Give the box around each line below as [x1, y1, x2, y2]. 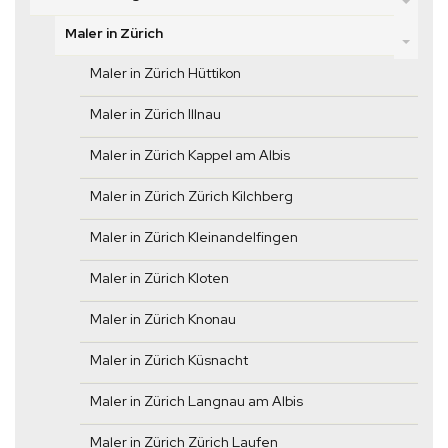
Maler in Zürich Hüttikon [90, 64, 241, 83]
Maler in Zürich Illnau [90, 105, 221, 124]
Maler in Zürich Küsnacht [90, 351, 248, 370]
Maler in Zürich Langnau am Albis [90, 392, 303, 411]
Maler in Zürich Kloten [90, 269, 229, 288]
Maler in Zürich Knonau [90, 310, 236, 329]
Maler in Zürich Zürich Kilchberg [90, 187, 293, 206]
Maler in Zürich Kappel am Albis [90, 146, 290, 165]
